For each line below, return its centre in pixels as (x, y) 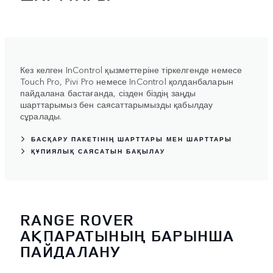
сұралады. (41, 116)
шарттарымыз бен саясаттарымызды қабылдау (117, 105)
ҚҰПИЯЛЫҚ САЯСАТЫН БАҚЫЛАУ (98, 151)
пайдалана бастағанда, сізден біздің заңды (108, 93)
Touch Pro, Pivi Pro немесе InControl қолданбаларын (127, 81)
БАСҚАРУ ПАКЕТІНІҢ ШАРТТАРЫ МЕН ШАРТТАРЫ (132, 139)
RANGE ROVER (77, 219)
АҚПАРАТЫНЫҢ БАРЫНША (127, 235)
